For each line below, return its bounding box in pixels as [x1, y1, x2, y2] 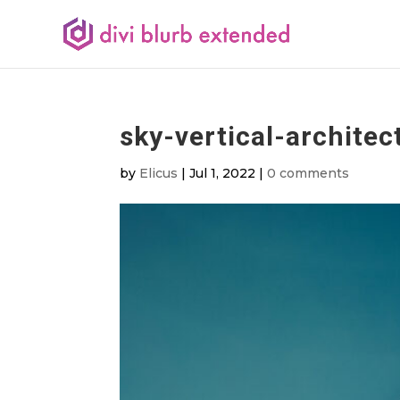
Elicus [139, 165, 179, 181]
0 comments [267, 165, 350, 181]
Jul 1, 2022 [189, 165, 256, 181]
